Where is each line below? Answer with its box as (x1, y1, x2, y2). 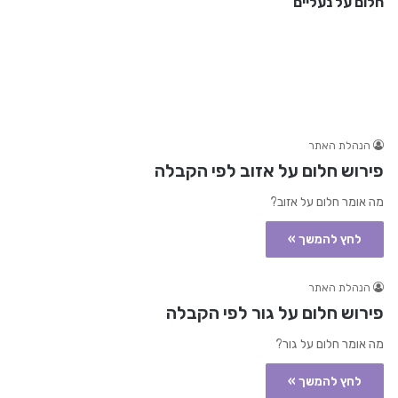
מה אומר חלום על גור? (275, 337, 385, 353)
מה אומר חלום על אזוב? (270, 195, 385, 211)
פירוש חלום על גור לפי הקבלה (166, 302, 385, 324)
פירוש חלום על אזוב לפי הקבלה (155, 160, 385, 182)
